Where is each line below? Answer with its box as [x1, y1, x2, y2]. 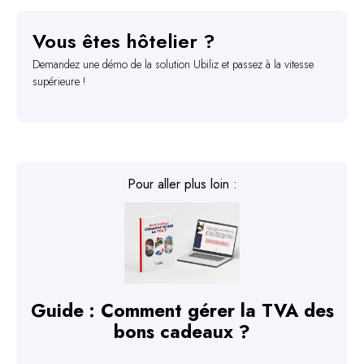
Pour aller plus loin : [127, 175, 237, 194]
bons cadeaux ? [114, 318, 250, 345]
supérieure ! [32, 73, 86, 90]
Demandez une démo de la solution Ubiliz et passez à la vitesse [32, 56, 314, 73]
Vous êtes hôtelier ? [32, 27, 215, 56]
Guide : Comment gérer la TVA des [30, 297, 334, 324]
